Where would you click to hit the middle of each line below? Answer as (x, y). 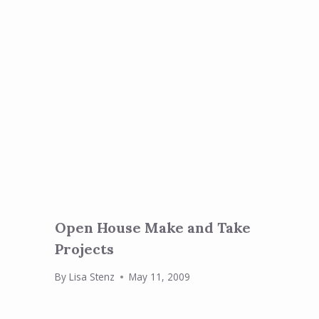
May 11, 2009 (159, 277)
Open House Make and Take (153, 227)
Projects (85, 249)
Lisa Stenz (91, 277)
